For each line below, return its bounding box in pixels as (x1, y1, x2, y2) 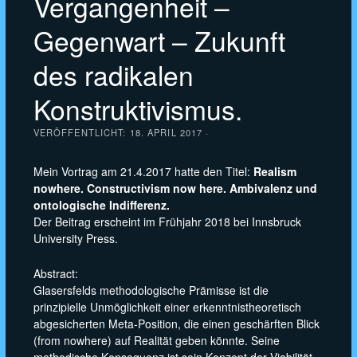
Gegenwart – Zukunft (33, 21, 285, 61)
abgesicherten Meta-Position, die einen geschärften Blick (33, 315, 320, 331)
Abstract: (33, 265, 78, 281)
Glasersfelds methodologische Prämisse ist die (33, 281, 269, 298)
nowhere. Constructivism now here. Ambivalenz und (33, 180, 317, 197)
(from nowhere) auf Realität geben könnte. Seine (33, 331, 280, 348)
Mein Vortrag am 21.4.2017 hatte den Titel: (33, 163, 253, 180)
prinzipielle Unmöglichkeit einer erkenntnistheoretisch (33, 298, 301, 315)
